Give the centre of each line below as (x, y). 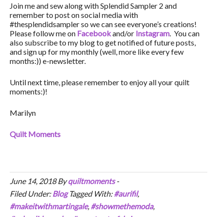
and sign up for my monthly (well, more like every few (97, 52)
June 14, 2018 (33, 181)
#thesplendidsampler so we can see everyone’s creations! (104, 24)
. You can (185, 33)
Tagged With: (91, 194)
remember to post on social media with (74, 15)
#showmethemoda (122, 206)
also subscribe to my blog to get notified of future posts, (103, 42)
